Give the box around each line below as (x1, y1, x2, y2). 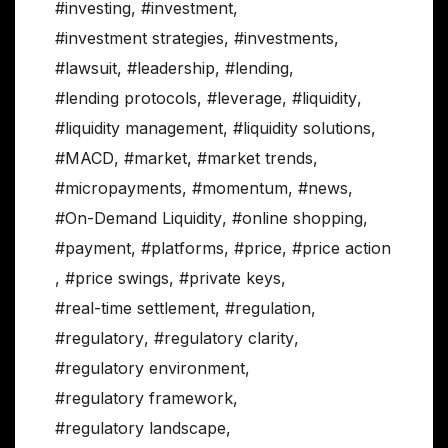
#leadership (127, 58, 215, 79)
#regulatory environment (55, 358, 245, 379)
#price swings (65, 268, 169, 289)
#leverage (207, 88, 282, 109)
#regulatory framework (55, 388, 233, 409)
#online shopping (232, 208, 363, 229)
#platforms (141, 238, 224, 259)
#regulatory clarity (154, 328, 294, 349)
